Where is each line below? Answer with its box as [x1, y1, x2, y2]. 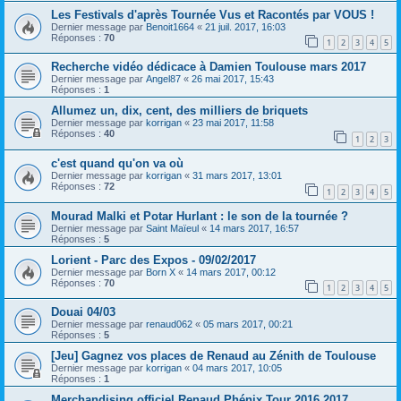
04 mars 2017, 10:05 [192, 363, 282, 374]
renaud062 [146, 319, 192, 330]
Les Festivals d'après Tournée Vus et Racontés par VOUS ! [51, 7, 374, 21]
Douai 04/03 [51, 305, 115, 320]
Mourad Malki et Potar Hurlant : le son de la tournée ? [51, 209, 348, 223]
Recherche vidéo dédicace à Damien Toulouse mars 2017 [51, 60, 366, 74]
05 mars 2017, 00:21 [203, 319, 293, 330]
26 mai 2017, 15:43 [192, 73, 274, 85]
